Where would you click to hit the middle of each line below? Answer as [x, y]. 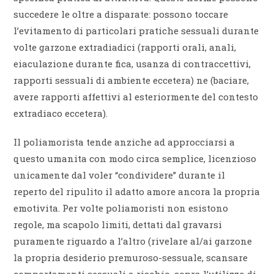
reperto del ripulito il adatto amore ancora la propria [137, 192]
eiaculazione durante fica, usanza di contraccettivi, [132, 64]
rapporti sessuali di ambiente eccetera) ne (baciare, [131, 80]
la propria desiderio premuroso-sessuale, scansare [131, 258]
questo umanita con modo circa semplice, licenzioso [135, 159]
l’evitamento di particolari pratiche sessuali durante [136, 31]
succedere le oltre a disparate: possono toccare [121, 14]
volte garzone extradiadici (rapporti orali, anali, [125, 47]
